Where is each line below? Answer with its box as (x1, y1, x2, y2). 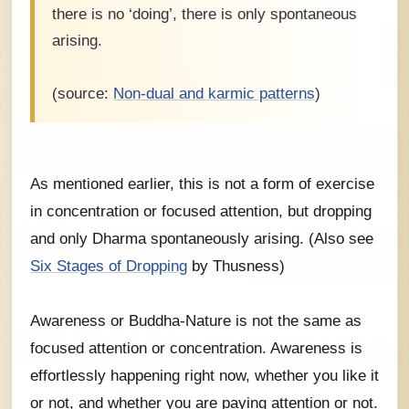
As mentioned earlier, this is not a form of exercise (30, 174, 374, 192)
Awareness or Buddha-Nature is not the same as (30, 311, 362, 329)
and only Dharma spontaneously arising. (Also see (30, 229, 373, 246)
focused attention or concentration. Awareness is (30, 339, 362, 356)
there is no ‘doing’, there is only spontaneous (52, 5, 357, 23)
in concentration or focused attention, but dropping (30, 202, 372, 219)
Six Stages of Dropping (30, 257, 187, 274)
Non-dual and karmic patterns (113, 85, 315, 102)
